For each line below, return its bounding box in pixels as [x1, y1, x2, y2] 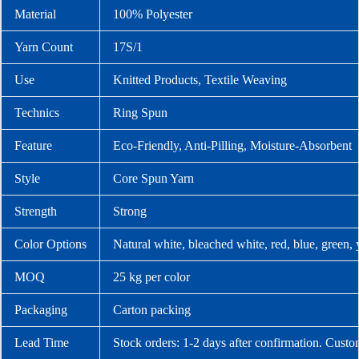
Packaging [14, 302, 67, 317]
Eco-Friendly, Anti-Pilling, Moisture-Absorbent [113, 138, 352, 152]
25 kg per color [113, 269, 190, 284]
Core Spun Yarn [113, 171, 194, 185]
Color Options [14, 236, 87, 251]
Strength [14, 204, 57, 218]
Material [14, 6, 56, 21]
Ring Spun [113, 105, 167, 119]
